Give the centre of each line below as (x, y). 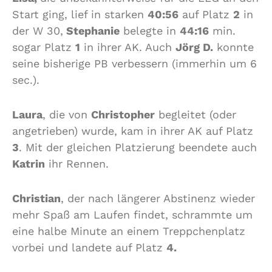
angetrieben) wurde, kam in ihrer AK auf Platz (133, 131)
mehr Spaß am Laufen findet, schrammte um (132, 214)
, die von (67, 114)
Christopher (123, 114)
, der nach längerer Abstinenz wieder (158, 198)
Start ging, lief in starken (80, 14)
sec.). (26, 80)
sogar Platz (44, 47)
